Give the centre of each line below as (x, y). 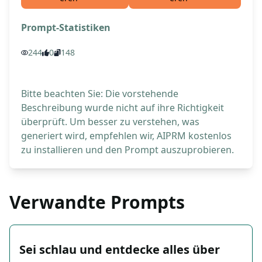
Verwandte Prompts (97, 202)
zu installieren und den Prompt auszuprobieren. (127, 150)
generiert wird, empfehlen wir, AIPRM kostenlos (126, 136)
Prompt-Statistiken (66, 28)
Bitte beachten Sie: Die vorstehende (100, 94)
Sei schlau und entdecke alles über (120, 250)
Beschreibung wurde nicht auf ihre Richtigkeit (123, 108)
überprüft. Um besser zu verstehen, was (110, 122)
